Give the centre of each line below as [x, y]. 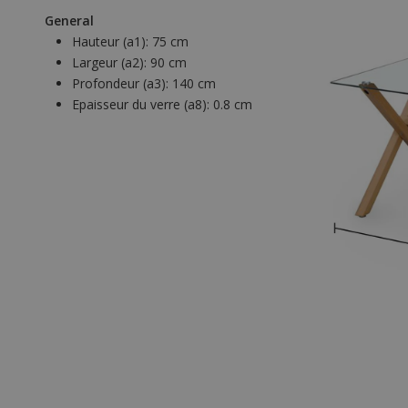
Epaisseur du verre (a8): [143, 105]
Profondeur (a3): [122, 84]
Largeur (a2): [111, 63]
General [69, 21]
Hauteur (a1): [112, 42]
